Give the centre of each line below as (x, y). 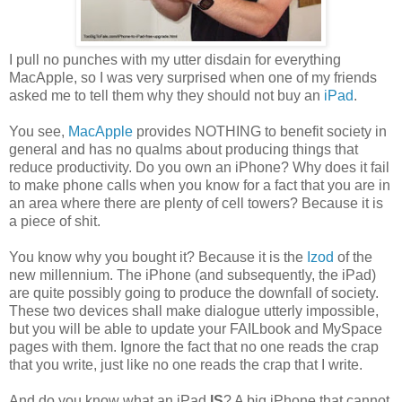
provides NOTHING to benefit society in (260, 131)
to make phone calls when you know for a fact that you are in (200, 185)
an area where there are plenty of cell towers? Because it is (196, 203)
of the (353, 257)
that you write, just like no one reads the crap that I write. (186, 364)
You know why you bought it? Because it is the (158, 257)
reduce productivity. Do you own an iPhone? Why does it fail (199, 167)
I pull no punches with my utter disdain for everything (175, 59)
